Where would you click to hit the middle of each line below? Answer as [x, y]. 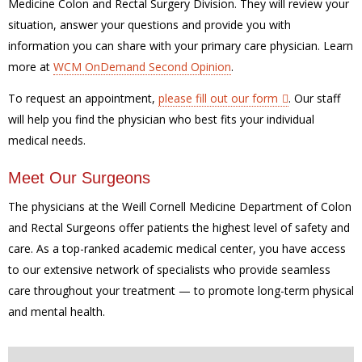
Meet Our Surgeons [79, 177]
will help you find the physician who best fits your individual [161, 119]
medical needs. [47, 140]
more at [31, 67]
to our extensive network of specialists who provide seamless [169, 269]
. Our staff [314, 98]
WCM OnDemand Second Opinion [142, 67]
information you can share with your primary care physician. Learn [181, 46]
